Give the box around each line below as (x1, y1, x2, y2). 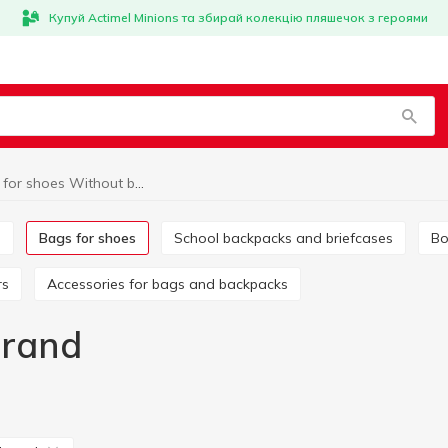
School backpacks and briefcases (183, 229, 393, 247)
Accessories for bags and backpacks (57, 275, 288, 293)
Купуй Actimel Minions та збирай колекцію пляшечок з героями (48, 10, 428, 25)
